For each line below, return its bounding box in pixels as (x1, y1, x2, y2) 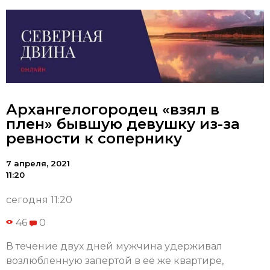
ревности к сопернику (6, 130, 182, 148)
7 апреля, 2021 (6, 159, 70, 169)
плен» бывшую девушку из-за (6, 115, 240, 133)
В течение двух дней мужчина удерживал (6, 240, 222, 252)
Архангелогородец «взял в (6, 101, 219, 119)
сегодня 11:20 (6, 194, 72, 206)
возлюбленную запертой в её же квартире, (6, 254, 224, 266)
